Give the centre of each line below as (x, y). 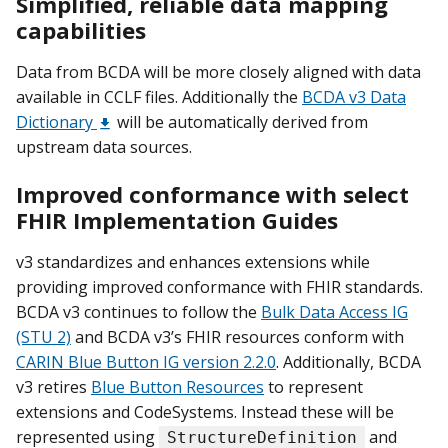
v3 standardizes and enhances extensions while (193, 262)
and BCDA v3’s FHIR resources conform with (237, 337)
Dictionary (56, 121)
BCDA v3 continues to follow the (138, 312)
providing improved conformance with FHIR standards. (219, 287)
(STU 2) (43, 337)
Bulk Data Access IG (334, 312)
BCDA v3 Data (354, 96)
